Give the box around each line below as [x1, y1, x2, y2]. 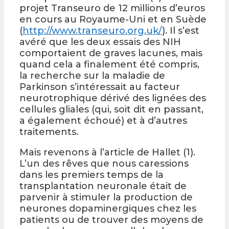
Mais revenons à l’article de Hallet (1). [19, 146, 195, 158]
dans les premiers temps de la [19, 169, 164, 180]
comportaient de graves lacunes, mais [19, 47, 202, 59]
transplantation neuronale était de [19, 180, 187, 192]
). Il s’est [162, 25, 199, 36]
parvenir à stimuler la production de [19, 191, 193, 203]
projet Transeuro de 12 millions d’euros [19, 2, 205, 14]
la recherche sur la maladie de [19, 70, 165, 81]
